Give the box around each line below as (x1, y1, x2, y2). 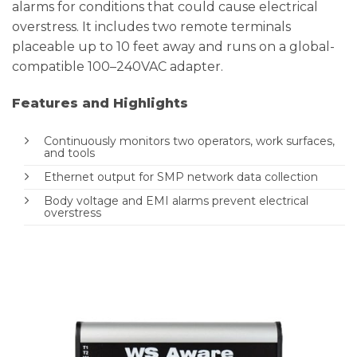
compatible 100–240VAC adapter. (12, 59, 223, 75)
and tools (44, 145, 95, 160)
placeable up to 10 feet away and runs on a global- (12, 39, 335, 55)
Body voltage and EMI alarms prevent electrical (44, 193, 308, 208)
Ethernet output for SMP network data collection (44, 169, 318, 184)
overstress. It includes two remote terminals (12, 19, 291, 35)
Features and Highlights (12, 95, 188, 111)
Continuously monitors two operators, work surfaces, (44, 133, 335, 148)
